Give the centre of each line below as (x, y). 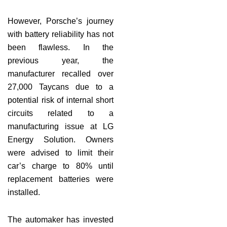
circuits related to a (61, 113)
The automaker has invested (61, 219)
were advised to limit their (61, 153)
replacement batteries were (61, 179)
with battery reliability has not (61, 34)
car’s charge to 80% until (61, 166)
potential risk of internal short (61, 100)
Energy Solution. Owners (61, 139)
